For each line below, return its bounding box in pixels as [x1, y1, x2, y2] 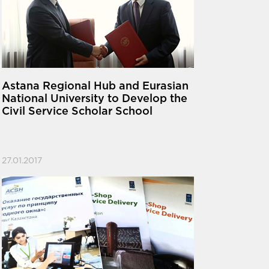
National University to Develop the [1, 94, 187, 104]
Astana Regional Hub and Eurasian [1, 82, 189, 92]
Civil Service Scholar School [1, 107, 153, 117]
